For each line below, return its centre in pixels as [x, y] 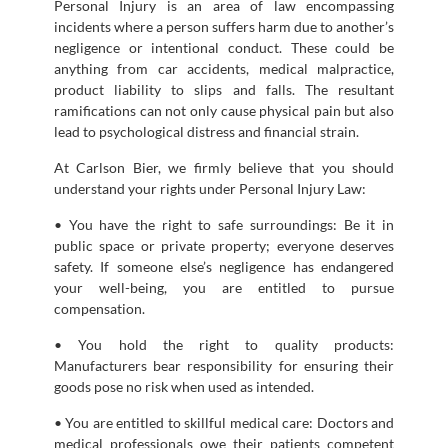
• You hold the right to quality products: [224, 344]
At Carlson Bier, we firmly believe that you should [224, 167]
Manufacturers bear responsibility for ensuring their [224, 365]
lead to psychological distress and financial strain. [206, 131]
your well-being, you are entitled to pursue [224, 287]
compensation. [99, 308]
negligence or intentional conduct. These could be [224, 47]
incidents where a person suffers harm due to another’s [224, 26]
